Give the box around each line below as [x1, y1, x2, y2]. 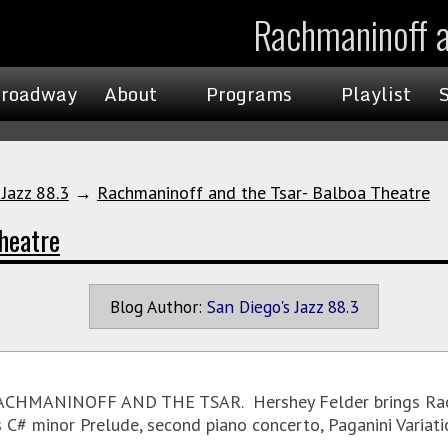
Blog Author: [109, 295, 202, 318]
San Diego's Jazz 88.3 [206, 295, 358, 318]
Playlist [341, 79, 411, 109]
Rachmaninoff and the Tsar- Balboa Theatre [97, 181, 430, 204]
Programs [206, 79, 292, 109]
